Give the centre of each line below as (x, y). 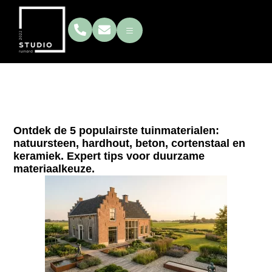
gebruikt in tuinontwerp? (136, 27)
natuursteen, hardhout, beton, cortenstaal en (130, 143)
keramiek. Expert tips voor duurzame (109, 156)
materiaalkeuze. (54, 168)
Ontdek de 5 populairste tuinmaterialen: (117, 130)
